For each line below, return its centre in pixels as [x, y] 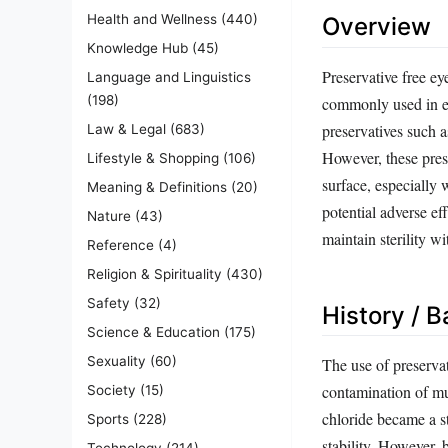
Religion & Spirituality [154, 273]
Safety [108, 302]
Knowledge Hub [137, 47]
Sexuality [116, 360]
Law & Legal [126, 128]
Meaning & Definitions [157, 186]
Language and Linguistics [169, 76]
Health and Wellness [152, 18]
